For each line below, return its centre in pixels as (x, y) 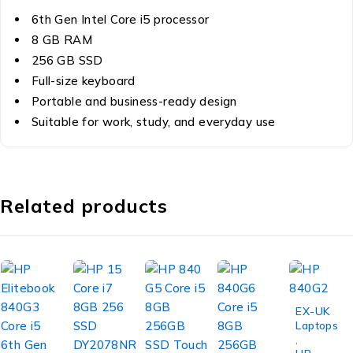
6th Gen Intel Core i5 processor (120, 19)
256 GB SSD (67, 60)
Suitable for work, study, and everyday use (153, 121)
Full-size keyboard (83, 80)
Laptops (317, 325)
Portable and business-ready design (134, 101)
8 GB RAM (61, 39)
